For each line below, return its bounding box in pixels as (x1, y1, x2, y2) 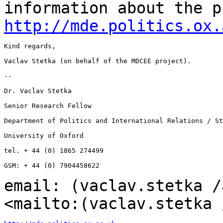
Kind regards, (4, 42, 56, 50)
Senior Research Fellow (4, 102, 92, 110)
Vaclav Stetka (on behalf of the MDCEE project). (4, 57, 191, 65)
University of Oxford (4, 131, 84, 139)
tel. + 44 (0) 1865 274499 (4, 146, 104, 154)
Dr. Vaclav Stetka (4, 87, 72, 95)
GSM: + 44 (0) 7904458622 (4, 161, 100, 169)
